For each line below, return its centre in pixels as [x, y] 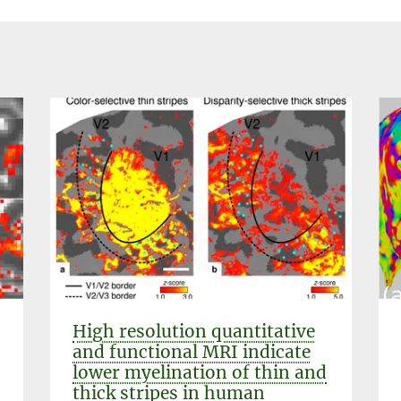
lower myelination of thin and [200, 372]
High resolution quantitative [194, 331]
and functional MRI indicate [192, 351]
